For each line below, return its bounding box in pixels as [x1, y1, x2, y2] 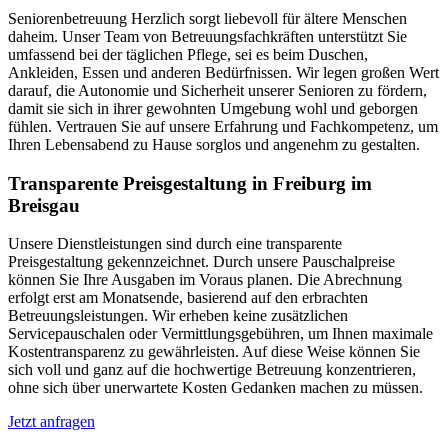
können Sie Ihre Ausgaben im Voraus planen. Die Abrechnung [8, 271, 402, 289]
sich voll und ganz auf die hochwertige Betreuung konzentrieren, [8, 361, 416, 379]
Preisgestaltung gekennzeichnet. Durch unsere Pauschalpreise [8, 253, 395, 271]
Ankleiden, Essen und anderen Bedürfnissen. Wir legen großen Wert [8, 63, 439, 81]
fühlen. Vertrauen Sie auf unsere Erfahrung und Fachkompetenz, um [8, 117, 438, 135]
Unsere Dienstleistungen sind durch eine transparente [8, 235, 342, 253]
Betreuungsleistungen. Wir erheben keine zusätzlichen [8, 307, 348, 325]
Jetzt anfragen [8, 413, 95, 431]
